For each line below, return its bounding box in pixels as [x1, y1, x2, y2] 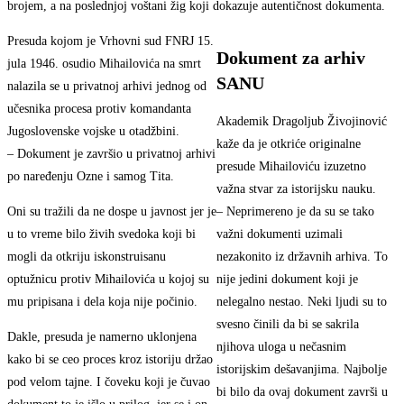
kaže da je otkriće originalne [216, 137, 361, 151]
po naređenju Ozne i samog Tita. [7, 170, 174, 184]
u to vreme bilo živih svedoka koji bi [7, 227, 196, 242]
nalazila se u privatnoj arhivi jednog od [7, 79, 207, 94]
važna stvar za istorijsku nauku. [216, 182, 376, 197]
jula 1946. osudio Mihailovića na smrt [7, 57, 201, 71]
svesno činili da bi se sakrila [216, 317, 359, 332]
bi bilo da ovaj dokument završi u [216, 385, 388, 399]
